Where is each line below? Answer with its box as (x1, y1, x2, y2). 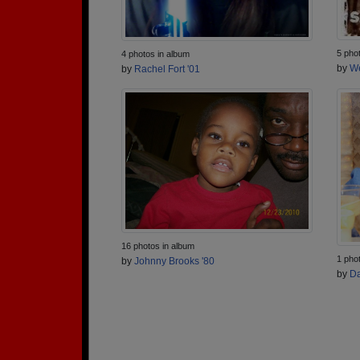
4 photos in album (121, 49, 190, 59)
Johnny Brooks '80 (134, 256, 215, 268)
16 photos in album (121, 241, 194, 252)
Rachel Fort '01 (134, 63, 200, 75)
